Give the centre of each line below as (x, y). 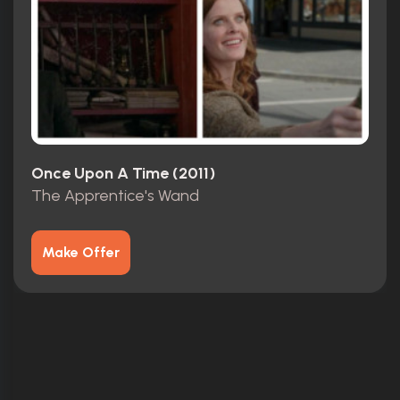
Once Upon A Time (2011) (123, 174)
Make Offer (81, 252)
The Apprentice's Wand (115, 195)
